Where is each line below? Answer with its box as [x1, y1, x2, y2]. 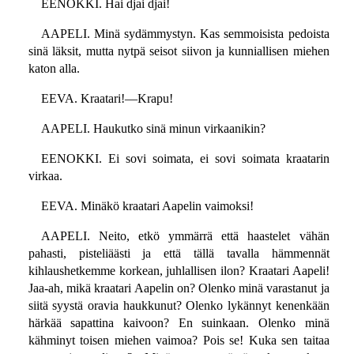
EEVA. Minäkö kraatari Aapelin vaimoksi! [40, 199, 254, 213]
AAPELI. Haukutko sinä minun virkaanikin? [40, 122, 265, 136]
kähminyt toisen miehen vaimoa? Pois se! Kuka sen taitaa [28, 333, 330, 348]
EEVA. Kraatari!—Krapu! [40, 92, 173, 106]
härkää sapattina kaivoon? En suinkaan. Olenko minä [28, 316, 330, 330]
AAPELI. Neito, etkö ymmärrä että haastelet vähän [40, 229, 330, 243]
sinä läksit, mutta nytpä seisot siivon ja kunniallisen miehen [28, 44, 330, 58]
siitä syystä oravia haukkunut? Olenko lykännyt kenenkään [28, 299, 330, 313]
